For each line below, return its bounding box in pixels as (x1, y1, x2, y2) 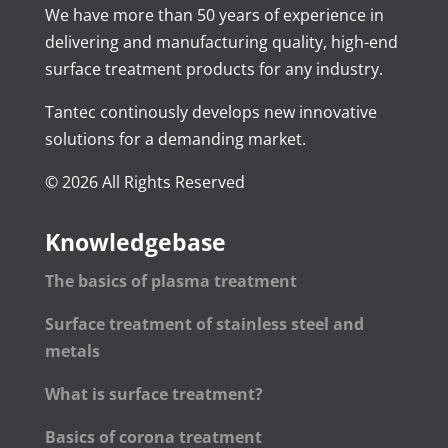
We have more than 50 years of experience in (44, 4, 384, 27)
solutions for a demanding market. (44, 128, 306, 151)
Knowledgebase (44, 226, 226, 259)
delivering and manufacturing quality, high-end (44, 31, 398, 54)
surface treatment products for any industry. (44, 58, 383, 81)
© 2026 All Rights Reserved (44, 171, 245, 194)
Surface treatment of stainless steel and (44, 313, 364, 336)
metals (44, 340, 100, 363)
